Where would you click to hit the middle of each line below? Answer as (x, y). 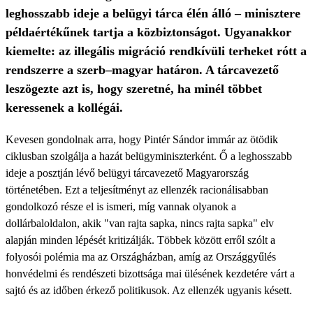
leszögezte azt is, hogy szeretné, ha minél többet (134, 89)
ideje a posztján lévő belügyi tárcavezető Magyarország (127, 173)
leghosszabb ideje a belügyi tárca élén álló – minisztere (153, 13)
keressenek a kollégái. (64, 108)
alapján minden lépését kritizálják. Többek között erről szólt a (140, 240)
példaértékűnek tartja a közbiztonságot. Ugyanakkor (148, 32)
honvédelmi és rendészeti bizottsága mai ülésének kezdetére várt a (150, 274)
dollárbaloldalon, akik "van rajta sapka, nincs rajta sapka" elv (140, 223)
